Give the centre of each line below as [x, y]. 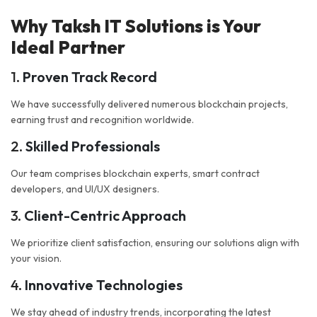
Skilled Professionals [93, 146]
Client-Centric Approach [105, 216]
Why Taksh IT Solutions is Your [136, 27]
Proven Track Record [90, 77]
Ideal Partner [68, 48]
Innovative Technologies [104, 285]
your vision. [36, 259]
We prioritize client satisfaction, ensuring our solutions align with [155, 243]
